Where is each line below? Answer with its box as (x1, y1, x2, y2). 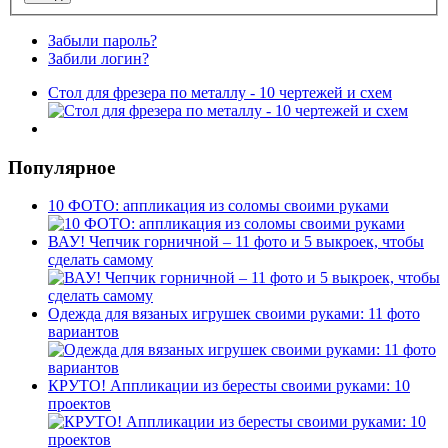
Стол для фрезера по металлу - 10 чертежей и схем (48, 83, 392, 101)
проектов (48, 395, 111, 413)
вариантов (48, 323, 119, 341)
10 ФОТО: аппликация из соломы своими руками (48, 197, 389, 215)
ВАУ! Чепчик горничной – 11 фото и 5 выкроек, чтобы (48, 233, 424, 251)
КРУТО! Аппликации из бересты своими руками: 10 (48, 377, 410, 395)
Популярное (8, 156, 115, 178)
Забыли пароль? (48, 31, 157, 49)
